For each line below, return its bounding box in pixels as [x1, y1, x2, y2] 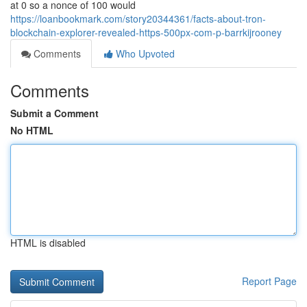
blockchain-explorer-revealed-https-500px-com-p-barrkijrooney [10, 25, 282, 39]
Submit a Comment [10, 106, 99, 120]
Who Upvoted [113, 47, 175, 60]
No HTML [10, 123, 53, 137]
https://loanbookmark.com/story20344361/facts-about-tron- [10, 12, 266, 25]
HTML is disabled [10, 236, 86, 249]
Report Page [242, 274, 297, 288]
